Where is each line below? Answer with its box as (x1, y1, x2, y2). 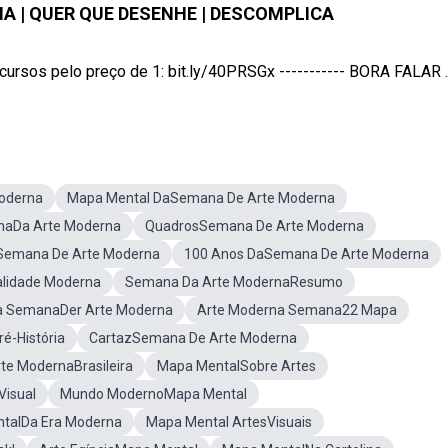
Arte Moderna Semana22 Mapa (197, 302, 397, 318)
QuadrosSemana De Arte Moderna (145, 218, 364, 234)
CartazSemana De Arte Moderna (89, 330, 297, 346)
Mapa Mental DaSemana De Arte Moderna (67, 190, 335, 206)
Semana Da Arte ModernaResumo (125, 274, 343, 290)
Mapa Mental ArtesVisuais (146, 414, 312, 430)
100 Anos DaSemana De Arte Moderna (184, 246, 429, 262)
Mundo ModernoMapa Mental (60, 386, 247, 402)
